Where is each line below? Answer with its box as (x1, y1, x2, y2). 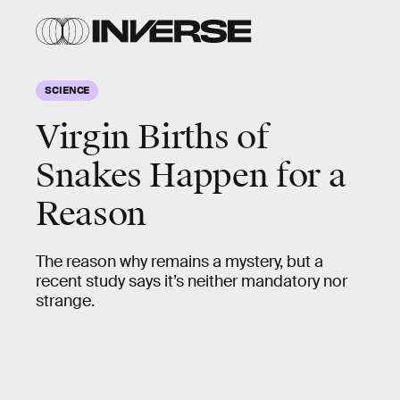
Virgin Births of (36, 117, 270, 158)
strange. (36, 291, 95, 311)
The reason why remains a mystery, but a (36, 252, 323, 271)
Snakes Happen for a (36, 155, 346, 196)
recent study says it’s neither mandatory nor (36, 271, 347, 291)
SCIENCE (45, 83, 90, 96)
